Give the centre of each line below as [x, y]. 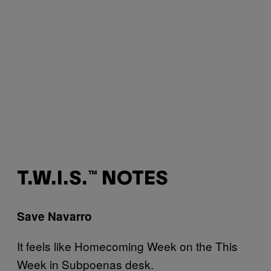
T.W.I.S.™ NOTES [92, 180]
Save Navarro [54, 216]
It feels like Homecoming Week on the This [127, 246]
